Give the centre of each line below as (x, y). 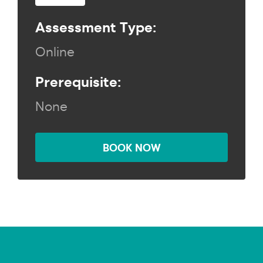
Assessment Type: (96, 26)
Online (55, 51)
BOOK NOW (131, 147)
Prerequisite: (78, 81)
